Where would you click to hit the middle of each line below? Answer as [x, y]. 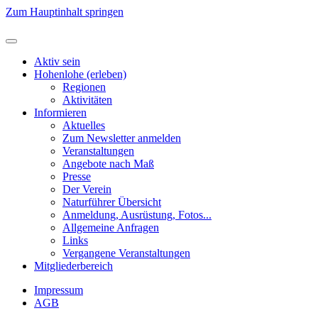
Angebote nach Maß [108, 164]
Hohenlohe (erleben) [80, 74]
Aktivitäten [87, 100]
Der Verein [87, 189]
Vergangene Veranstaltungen [126, 253]
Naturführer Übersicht [112, 202]
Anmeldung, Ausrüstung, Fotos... [137, 215]
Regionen [84, 87]
